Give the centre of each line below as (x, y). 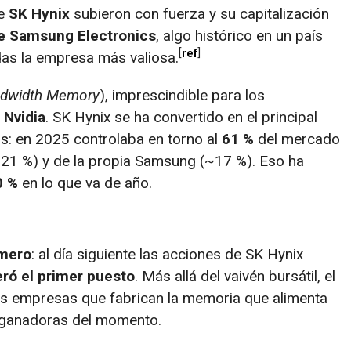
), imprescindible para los (182, 95)
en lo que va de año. (85, 183)
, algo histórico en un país (239, 35)
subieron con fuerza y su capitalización (199, 13)
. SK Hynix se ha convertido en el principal (181, 117)
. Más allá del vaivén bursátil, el (235, 276)
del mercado (297, 139)
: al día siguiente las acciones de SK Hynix (167, 254)
